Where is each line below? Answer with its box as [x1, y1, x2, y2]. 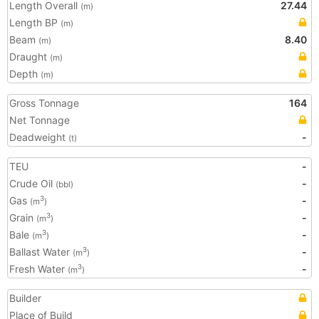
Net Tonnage [9, 114, 70, 126]
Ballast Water [9, 246, 73, 258]
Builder [9, 292, 41, 304]
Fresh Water [9, 263, 68, 275]
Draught [9, 51, 50, 63]
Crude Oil [9, 177, 56, 189]
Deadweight [9, 131, 68, 143]
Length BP [9, 16, 61, 28]
